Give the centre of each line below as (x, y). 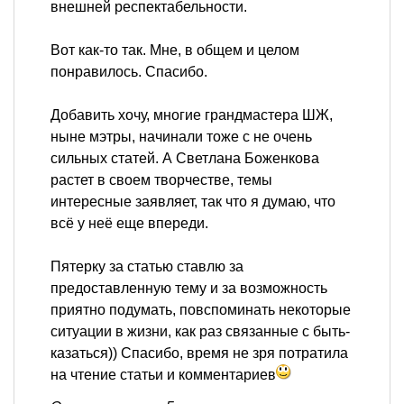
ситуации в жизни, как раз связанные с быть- (200, 332)
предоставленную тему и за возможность (189, 289)
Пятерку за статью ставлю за (147, 267)
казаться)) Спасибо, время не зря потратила (199, 353)
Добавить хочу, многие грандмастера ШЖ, (192, 115)
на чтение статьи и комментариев (163, 375)
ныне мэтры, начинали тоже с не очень (181, 137)
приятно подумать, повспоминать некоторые (201, 310)
